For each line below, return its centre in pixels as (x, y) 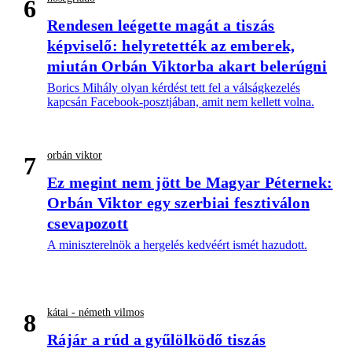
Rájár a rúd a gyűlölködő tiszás (157, 340)
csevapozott (88, 224)
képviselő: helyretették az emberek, (171, 46)
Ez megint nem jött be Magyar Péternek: (190, 183)
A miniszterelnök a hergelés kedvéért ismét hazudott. (177, 245)
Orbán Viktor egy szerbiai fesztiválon (179, 203)
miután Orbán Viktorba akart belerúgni (187, 66)
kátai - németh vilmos (95, 313)
